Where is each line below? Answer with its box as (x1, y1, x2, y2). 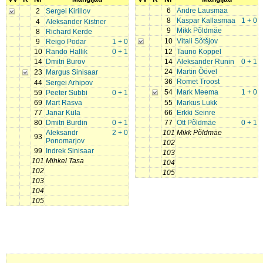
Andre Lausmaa (177, 6, 228, 15)
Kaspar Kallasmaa (177, 16, 235, 25)
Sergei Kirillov (46, 7, 90, 15)
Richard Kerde (46, 28, 92, 36)
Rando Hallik (46, 48, 87, 56)
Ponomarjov (46, 137, 85, 145)
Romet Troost (177, 77, 220, 86)
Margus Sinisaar (46, 68, 98, 76)
